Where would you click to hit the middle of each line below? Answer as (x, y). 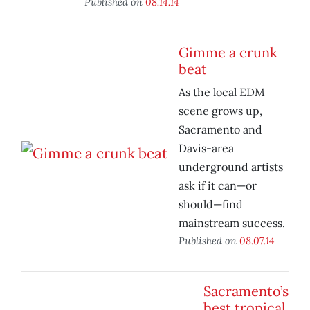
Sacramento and (220, 130)
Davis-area (206, 148)
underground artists (231, 167)
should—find (211, 204)
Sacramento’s (246, 291)
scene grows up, (220, 111)
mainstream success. (232, 223)
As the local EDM (222, 92)
